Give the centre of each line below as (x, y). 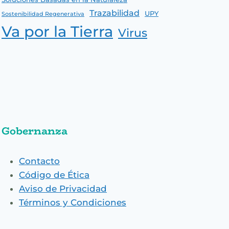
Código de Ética (54, 175)
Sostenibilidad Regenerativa (43, 14)
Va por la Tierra (57, 31)
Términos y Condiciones (73, 203)
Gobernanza (35, 131)
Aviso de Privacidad (63, 189)
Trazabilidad (114, 13)
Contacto (39, 161)
